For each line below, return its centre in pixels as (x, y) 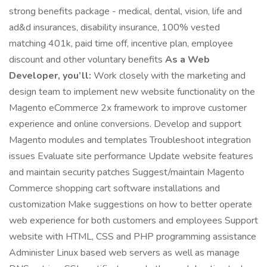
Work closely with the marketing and (168, 76)
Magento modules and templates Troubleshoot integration (130, 140)
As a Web (187, 60)
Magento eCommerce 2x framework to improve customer (128, 108)
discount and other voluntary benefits (87, 60)
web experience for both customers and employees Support (133, 221)
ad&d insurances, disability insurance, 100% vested (114, 27)
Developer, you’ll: (50, 76)
